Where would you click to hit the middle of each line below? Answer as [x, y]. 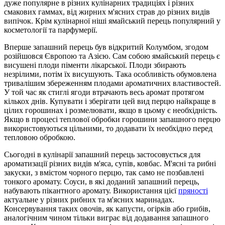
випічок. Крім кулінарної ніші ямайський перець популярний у [112, 21]
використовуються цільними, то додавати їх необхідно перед [108, 128]
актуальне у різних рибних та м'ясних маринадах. [89, 199]
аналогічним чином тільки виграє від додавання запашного [106, 217]
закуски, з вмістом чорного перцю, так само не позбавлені [104, 172]
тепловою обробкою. [40, 137]
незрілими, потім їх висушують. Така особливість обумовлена [110, 74]
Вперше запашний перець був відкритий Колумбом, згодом [106, 47]
